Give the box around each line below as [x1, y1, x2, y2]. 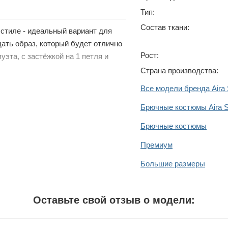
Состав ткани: [140, 23, 189, 32]
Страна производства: [140, 66, 218, 75]
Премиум [140, 140, 173, 149]
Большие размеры [140, 159, 205, 168]
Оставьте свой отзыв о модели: [33, 194, 195, 206]
